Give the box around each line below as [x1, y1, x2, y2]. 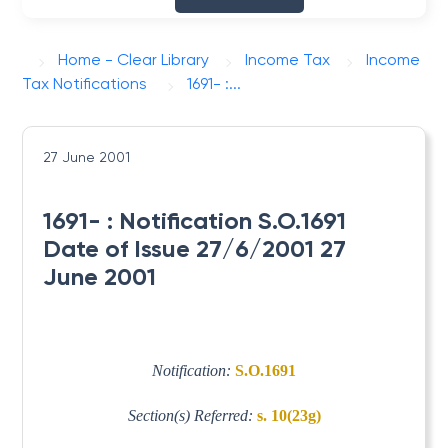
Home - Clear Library [58, 50, 210, 69]
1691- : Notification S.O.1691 [43, 206, 347, 235]
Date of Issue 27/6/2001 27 [43, 234, 347, 263]
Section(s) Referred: [127, 406, 257, 424]
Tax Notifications [22, 74, 148, 93]
